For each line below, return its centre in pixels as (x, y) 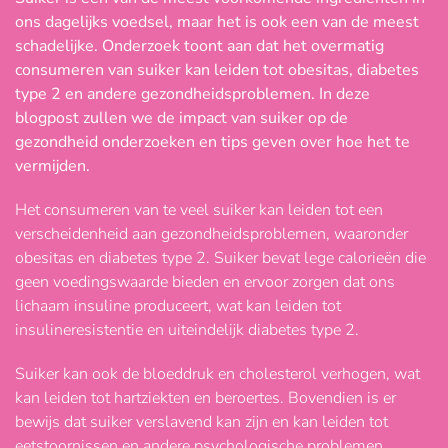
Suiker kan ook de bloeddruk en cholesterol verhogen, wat (217, 374)
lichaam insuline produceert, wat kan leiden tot (178, 306)
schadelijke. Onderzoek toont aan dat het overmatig (199, 46)
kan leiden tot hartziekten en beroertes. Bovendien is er (205, 398)
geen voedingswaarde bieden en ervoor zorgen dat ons (205, 282)
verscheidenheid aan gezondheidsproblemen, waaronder (211, 234)
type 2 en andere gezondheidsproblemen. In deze (192, 94)
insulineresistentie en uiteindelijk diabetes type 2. (187, 330)
